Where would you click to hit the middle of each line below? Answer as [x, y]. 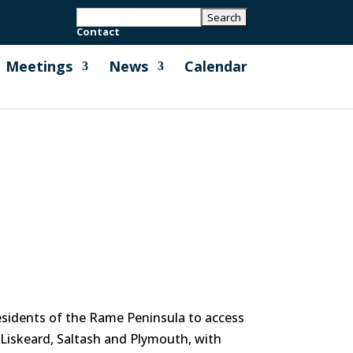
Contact [98, 31]
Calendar [216, 66]
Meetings [39, 66]
